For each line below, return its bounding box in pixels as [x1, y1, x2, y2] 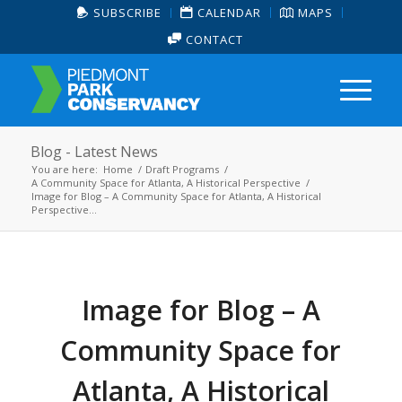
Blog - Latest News [30, 142, 158, 162]
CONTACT [181, 31, 243, 48]
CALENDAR [193, 4, 261, 21]
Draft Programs [144, 162, 219, 176]
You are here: [31, 162, 98, 176]
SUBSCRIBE [92, 4, 162, 21]
